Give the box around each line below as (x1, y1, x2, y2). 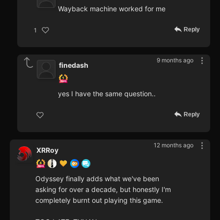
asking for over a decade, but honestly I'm (35, 185, 171, 194)
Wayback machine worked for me (58, 4, 165, 13)
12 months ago (154, 141, 193, 149)
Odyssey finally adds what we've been (35, 174, 159, 183)
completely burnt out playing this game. (35, 196, 163, 205)
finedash (59, 61, 88, 70)
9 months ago (157, 56, 193, 64)
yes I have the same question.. (58, 89, 156, 98)
